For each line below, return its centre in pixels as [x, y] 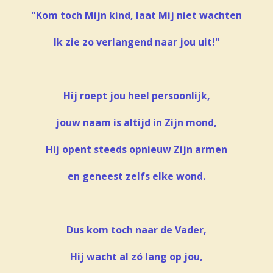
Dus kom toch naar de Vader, [136, 229]
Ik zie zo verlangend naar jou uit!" [136, 42]
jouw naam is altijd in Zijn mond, [136, 122]
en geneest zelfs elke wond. [136, 176]
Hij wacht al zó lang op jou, [136, 256]
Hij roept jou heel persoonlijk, [136, 95]
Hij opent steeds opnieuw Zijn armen [136, 149]
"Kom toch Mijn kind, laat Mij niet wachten [136, 15]
